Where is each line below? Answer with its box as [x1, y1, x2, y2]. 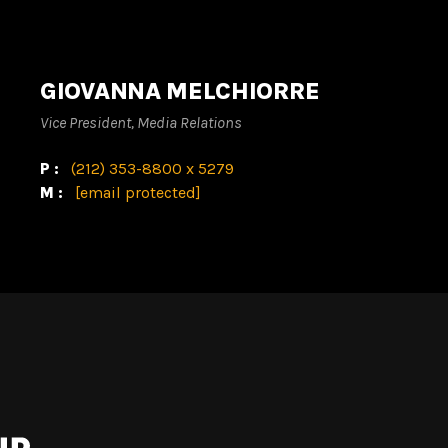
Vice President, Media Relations [40, 112, 242, 132]
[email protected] [75, 182, 201, 202]
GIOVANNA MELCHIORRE [40, 77, 320, 106]
